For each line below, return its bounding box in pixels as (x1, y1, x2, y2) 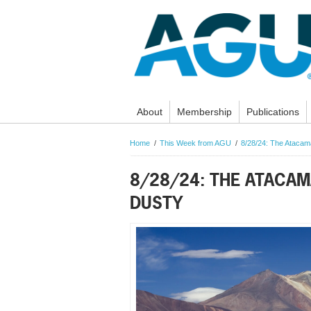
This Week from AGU (160, 139, 231, 148)
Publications (246, 106, 299, 118)
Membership (177, 106, 232, 118)
